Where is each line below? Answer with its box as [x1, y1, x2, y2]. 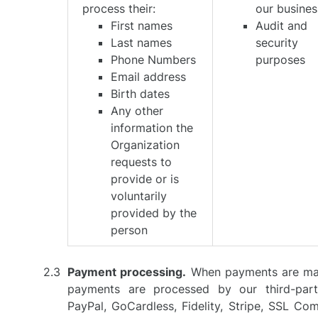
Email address [111, 70, 187, 84]
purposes [256, 53, 306, 67]
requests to [111, 155, 172, 169]
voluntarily [111, 189, 168, 203]
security [256, 35, 299, 50]
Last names [111, 35, 172, 50]
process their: [82, 1, 156, 16]
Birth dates [111, 87, 170, 101]
